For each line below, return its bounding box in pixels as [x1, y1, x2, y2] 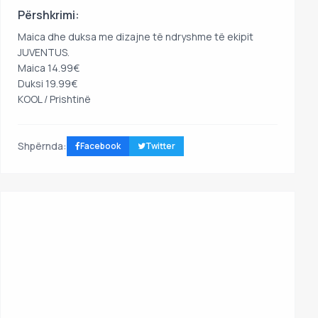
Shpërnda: [18, 139, 67, 153]
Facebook [80, 140, 121, 153]
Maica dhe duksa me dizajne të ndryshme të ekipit [18, 30, 253, 44]
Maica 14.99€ [18, 61, 79, 75]
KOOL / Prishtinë [18, 92, 91, 106]
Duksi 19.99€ [18, 77, 77, 91]
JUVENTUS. [18, 45, 70, 60]
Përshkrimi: [18, 7, 79, 23]
